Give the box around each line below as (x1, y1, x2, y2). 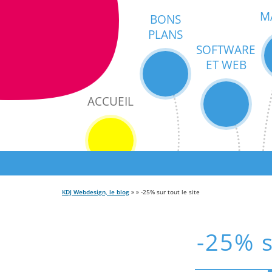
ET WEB (205, 57, 246, 72)
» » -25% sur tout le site (129, 188, 200, 196)
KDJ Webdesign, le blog (62, 188, 129, 196)
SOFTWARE (196, 42, 256, 57)
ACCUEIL (87, 93, 134, 109)
